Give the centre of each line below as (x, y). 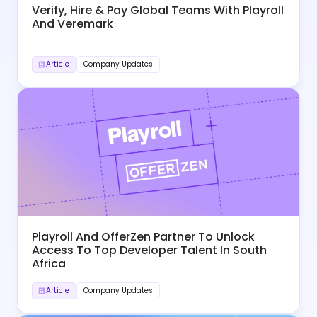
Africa (49, 263)
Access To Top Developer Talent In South (149, 250)
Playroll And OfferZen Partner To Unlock (143, 236)
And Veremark (73, 23)
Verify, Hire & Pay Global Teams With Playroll (158, 10)
